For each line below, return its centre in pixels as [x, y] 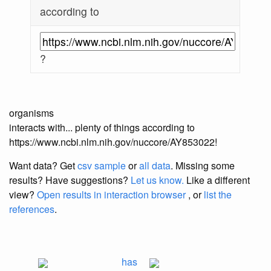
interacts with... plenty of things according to [102, 128]
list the [218, 195]
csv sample [102, 166]
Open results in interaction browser [111, 195]
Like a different [217, 180]
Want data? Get [43, 166]
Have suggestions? [88, 180]
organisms [31, 113]
